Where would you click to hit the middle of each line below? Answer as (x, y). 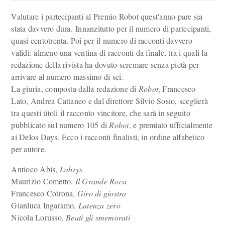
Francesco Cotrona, (44, 193)
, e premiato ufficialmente (171, 125)
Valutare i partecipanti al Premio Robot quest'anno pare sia (107, 16)
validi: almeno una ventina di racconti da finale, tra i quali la (109, 52)
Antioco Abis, (35, 169)
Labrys (71, 169)
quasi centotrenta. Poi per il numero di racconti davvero (102, 40)
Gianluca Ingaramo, (45, 205)
